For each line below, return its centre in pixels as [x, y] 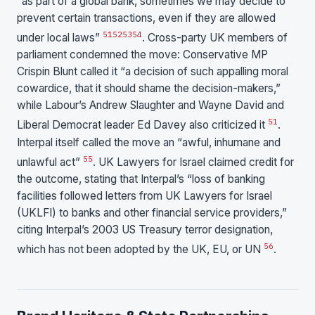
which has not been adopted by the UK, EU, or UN [140, 249]
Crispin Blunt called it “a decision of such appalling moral [153, 72]
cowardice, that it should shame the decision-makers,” [149, 89]
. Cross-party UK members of [215, 38]
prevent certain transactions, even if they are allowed [146, 18]
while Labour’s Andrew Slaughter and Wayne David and [150, 105]
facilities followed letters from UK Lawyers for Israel [144, 195]
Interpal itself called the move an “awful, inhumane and [149, 142]
